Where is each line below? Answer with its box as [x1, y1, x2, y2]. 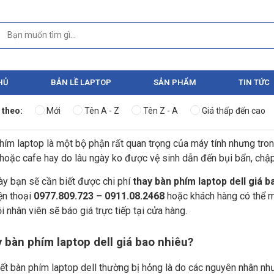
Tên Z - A [143, 106, 178, 116]
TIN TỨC [238, 78, 270, 87]
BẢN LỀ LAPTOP [50, 78, 111, 87]
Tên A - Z [84, 106, 119, 116]
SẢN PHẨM [153, 78, 196, 87]
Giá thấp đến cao [202, 106, 265, 116]
